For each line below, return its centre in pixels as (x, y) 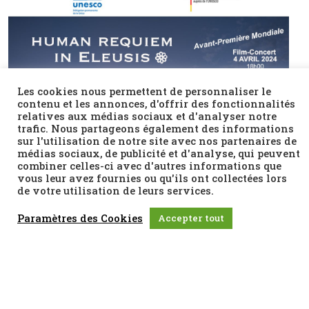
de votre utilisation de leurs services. (116, 191)
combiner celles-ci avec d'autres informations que (149, 166)
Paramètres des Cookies (80, 218)
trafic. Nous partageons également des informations (156, 129)
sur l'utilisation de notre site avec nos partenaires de (157, 141)
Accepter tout (191, 218)
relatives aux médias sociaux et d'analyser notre (147, 116)
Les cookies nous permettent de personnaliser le (144, 91)
